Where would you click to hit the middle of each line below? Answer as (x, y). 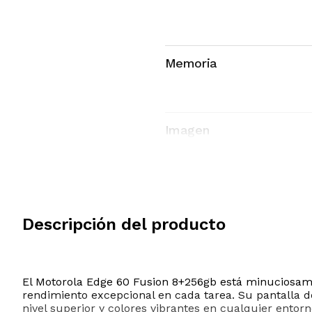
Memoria (191, 63)
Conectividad (203, 208)
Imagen (187, 130)
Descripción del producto (124, 224)
